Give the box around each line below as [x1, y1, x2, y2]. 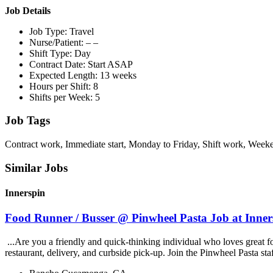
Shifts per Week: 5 [29, 91, 100, 102]
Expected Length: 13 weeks [29, 69, 136, 80]
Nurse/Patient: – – [29, 37, 98, 48]
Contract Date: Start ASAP [29, 58, 133, 69]
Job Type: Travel [29, 26, 94, 37]
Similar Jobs [5, 161, 68, 174]
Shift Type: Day [29, 48, 91, 58]
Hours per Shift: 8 [29, 80, 98, 91]
